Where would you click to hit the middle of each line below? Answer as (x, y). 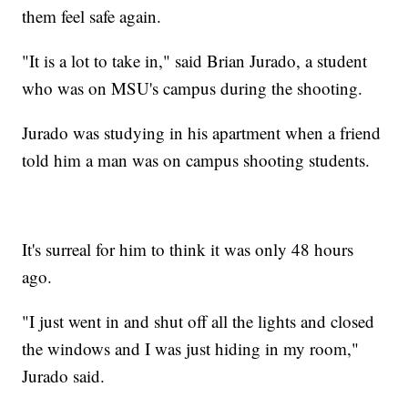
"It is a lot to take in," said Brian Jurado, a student (195, 61)
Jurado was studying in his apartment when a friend (202, 133)
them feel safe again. (92, 16)
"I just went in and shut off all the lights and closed (199, 321)
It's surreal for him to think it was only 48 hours (188, 250)
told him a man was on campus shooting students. (196, 160)
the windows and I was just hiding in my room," (191, 349)
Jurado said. (64, 376)
